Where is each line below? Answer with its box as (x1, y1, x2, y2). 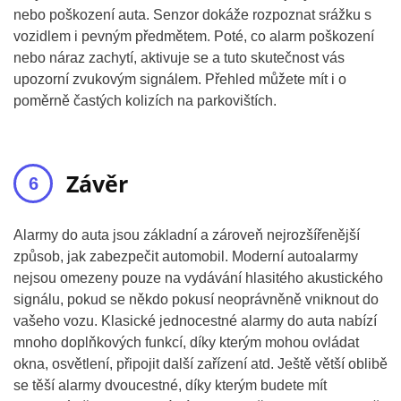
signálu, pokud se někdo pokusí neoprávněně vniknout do (13, 292, 379, 307)
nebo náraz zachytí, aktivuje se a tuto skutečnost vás (13, 50, 345, 65)
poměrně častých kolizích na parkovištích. (13, 93, 277, 108)
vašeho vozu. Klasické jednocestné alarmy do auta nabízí (13, 313, 377, 328)
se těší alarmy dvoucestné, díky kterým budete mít (13, 378, 327, 393)
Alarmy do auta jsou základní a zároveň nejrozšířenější (13, 227, 360, 243)
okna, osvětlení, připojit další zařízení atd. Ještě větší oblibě (13, 356, 388, 371)
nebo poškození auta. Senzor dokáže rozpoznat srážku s (13, 7, 371, 22)
